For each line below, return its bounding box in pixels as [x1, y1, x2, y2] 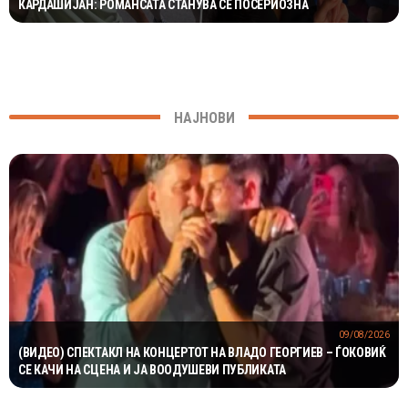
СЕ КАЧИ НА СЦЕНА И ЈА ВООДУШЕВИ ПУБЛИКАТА [18, 362, 286, 378]
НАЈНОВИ [173, 109, 235, 127]
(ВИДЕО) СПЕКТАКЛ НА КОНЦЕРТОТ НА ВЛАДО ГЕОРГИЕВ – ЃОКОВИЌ [18, 345, 386, 361]
